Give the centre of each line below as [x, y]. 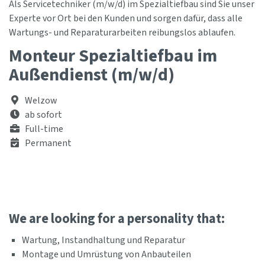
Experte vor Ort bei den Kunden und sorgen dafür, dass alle [126, 19]
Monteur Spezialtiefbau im [113, 56]
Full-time [43, 129]
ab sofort [43, 115]
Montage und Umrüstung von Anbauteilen [106, 255]
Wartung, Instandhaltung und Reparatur [104, 240]
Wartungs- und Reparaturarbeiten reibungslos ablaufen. [122, 33]
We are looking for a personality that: [117, 219]
